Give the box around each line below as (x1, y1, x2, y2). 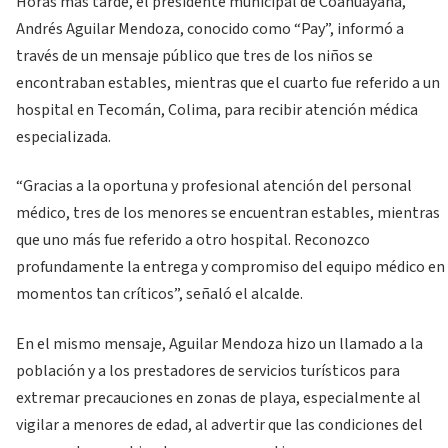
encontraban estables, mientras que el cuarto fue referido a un (16, 72, 440, 95)
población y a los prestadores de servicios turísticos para (16, 359, 400, 382)
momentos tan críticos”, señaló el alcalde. (16, 283, 303, 306)
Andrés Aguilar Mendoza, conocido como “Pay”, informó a (16, 18, 404, 41)
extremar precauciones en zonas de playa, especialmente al (16, 386, 421, 409)
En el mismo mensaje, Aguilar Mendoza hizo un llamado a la (16, 332, 423, 355)
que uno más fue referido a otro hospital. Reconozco (16, 229, 370, 252)
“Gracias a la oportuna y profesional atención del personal (16, 175, 412, 198)
